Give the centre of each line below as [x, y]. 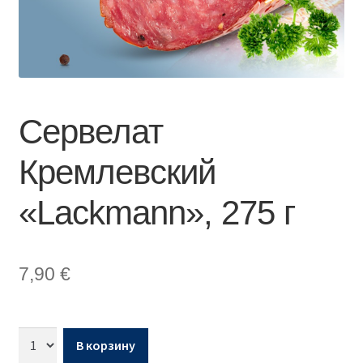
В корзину [105, 346]
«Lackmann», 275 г [156, 212]
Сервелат [90, 131]
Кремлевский [117, 172]
